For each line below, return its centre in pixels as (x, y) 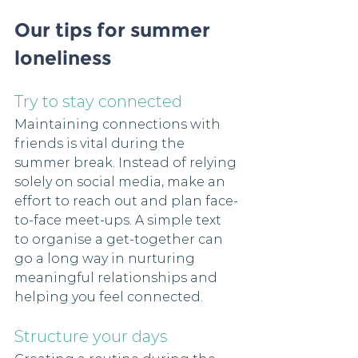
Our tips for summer (115, 30)
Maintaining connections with (119, 125)
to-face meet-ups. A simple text (119, 221)
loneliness (63, 58)
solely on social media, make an (121, 182)
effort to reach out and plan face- (126, 201)
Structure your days (91, 337)
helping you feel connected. (110, 297)
